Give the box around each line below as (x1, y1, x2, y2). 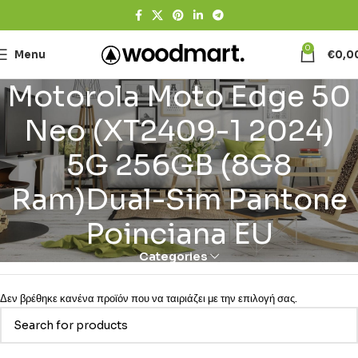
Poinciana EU (85, 216, 273, 252)
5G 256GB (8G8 (66, 147, 292, 183)
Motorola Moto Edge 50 (7, 78, 351, 114)
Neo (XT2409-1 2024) (24, 113, 334, 149)
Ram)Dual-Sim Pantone (10, 181, 348, 217)
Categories (138, 249, 208, 264)
